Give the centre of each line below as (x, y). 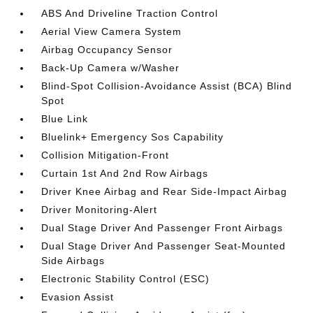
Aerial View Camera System (112, 31)
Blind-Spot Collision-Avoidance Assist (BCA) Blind (167, 86)
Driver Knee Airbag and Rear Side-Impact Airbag (165, 191)
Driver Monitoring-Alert (100, 210)
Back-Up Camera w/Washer (111, 68)
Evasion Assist (78, 297)
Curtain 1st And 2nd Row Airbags (125, 173)
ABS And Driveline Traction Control (130, 13)
